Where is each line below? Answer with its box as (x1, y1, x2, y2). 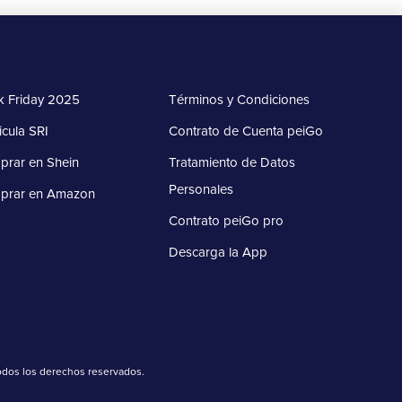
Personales (169, 183, 234, 197)
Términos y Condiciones (169, 93, 310, 107)
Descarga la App (169, 246, 268, 259)
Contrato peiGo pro (169, 214, 284, 228)
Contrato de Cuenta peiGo (169, 125, 324, 138)
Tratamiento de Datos (169, 156, 296, 170)
